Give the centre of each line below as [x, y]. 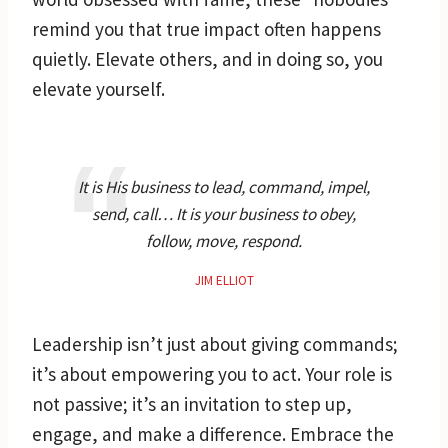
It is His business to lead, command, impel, [224, 186]
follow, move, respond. [224, 240]
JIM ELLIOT [224, 280]
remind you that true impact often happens [206, 28]
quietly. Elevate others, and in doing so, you [207, 58]
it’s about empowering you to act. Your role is [212, 373]
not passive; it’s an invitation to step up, [192, 403]
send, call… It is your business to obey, [224, 213]
